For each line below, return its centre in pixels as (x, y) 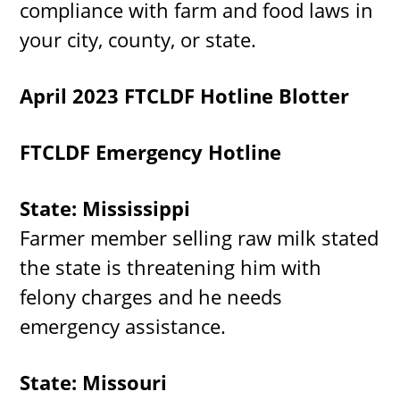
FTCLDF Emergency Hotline (151, 151)
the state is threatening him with (171, 267)
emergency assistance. (123, 325)
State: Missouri (94, 382)
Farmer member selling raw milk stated (200, 237)
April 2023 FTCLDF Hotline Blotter (185, 95)
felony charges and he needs (151, 296)
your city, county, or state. (138, 39)
